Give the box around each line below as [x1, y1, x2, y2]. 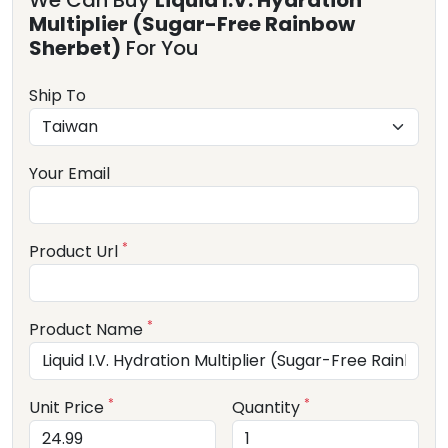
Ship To [29, 84, 86, 107]
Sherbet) [29, 34, 121, 62]
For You [121, 34, 199, 62]
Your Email [29, 162, 110, 185]
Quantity [232, 396, 304, 419]
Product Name [29, 318, 147, 341]
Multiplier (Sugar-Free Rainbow [29, 10, 355, 38]
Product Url [29, 240, 122, 263]
